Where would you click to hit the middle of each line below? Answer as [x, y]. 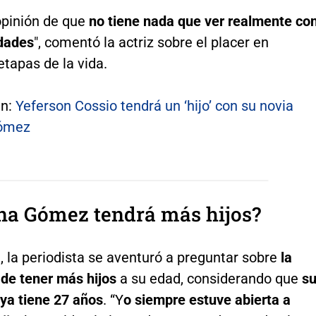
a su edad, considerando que [211, 278]
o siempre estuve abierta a [207, 299]
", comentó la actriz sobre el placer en [151, 42]
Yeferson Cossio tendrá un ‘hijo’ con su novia [154, 105]
